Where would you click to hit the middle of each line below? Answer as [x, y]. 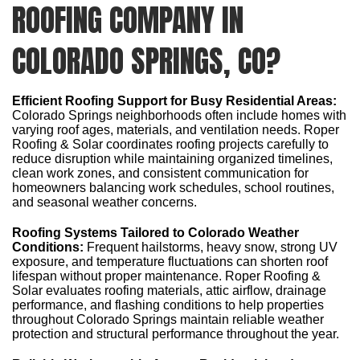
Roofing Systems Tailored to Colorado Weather [155, 232]
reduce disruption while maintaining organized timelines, [172, 158]
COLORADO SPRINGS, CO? [146, 61]
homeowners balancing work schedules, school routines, [173, 187]
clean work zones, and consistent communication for [160, 173]
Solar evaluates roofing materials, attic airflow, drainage [169, 290]
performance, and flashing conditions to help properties [168, 305]
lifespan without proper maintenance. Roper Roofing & [166, 276]
